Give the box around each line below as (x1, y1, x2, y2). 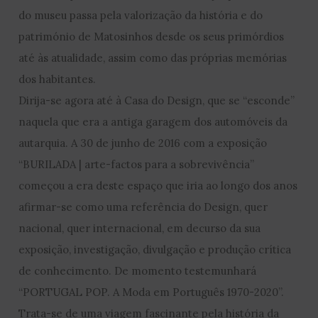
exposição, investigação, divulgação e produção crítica (18, 242, 292, 256)
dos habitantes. (18, 72, 97, 86)
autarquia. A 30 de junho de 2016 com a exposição (18, 136, 268, 150)
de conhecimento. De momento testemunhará (18, 263, 257, 278)
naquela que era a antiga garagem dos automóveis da (18, 114, 288, 128)
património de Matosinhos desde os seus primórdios (18, 29, 285, 43)
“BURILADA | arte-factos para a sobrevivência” (18, 157, 255, 171)
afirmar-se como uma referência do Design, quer (18, 199, 268, 214)
